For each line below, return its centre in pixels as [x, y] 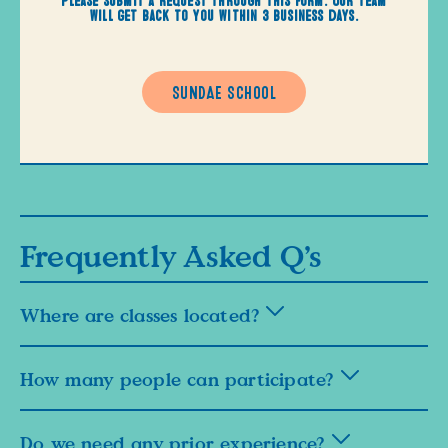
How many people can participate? [180, 379]
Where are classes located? [143, 315]
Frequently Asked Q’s [170, 256]
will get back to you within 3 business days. [224, 12]
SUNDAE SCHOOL [224, 89]
